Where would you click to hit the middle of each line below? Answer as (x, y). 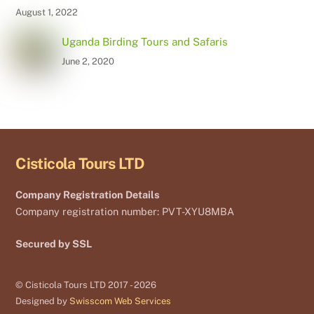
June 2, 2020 (88, 61)
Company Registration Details (88, 194)
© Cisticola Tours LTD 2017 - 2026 (86, 285)
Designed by (43, 301)
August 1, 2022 (47, 12)
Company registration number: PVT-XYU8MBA (125, 212)
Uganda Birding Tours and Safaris (144, 41)
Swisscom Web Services (121, 301)
